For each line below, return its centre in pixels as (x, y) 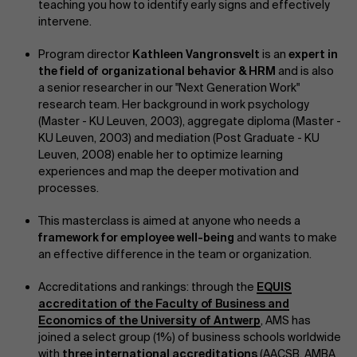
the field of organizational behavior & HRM (157, 71)
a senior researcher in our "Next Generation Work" (169, 88)
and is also (305, 71)
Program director (85, 54)
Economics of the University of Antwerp (149, 320)
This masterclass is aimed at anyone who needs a (169, 221)
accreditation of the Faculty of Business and (164, 304)
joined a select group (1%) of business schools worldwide (190, 337)
